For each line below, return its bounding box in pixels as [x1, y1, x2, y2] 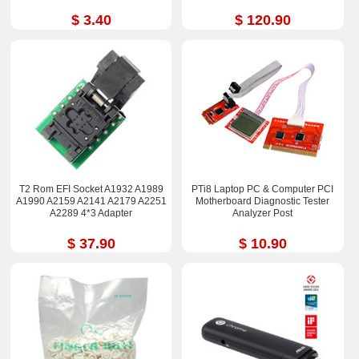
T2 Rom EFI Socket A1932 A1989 [18, 183, 163, 195]
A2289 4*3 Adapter [50, 207, 133, 219]
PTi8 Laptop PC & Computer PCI [192, 183, 334, 195]
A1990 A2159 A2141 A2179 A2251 [15, 195, 167, 207]
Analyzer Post [232, 207, 293, 219]
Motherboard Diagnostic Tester [196, 195, 330, 207]
